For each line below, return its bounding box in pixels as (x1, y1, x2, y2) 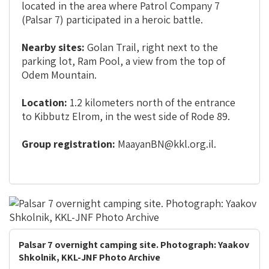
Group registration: (22, 137, 115, 151)
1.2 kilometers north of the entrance (67, 95, 235, 109)
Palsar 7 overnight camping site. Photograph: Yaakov (19, 238, 249, 251)
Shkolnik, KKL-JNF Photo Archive (19, 251, 160, 264)
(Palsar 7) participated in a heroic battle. (22, 13, 203, 26)
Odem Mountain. (22, 68, 97, 82)
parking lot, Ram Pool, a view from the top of (22, 54, 225, 68)
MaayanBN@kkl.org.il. (115, 137, 216, 151)
